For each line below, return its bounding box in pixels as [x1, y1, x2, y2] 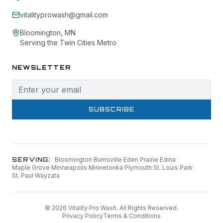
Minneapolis [51, 164, 87, 172]
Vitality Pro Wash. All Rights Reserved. [67, 204, 178, 212]
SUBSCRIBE [88, 106, 135, 113]
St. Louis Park [153, 164, 193, 172]
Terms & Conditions [103, 212, 161, 220]
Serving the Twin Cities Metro [20, 38, 116, 47]
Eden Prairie [123, 156, 158, 164]
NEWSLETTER [12, 64, 71, 72]
